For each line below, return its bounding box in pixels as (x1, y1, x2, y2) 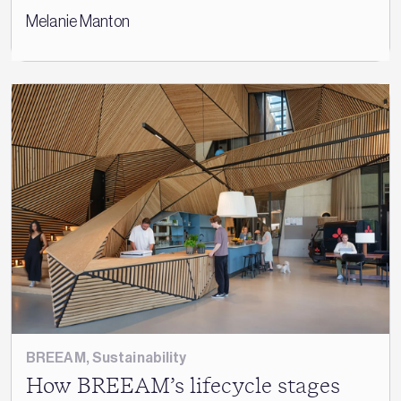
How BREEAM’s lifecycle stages (26, 375, 340, 397)
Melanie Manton (26, 12, 130, 30)
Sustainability (91, 348, 187, 366)
